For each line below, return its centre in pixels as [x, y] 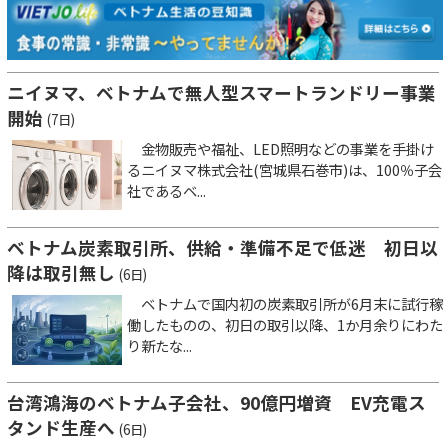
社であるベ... [166, 190]
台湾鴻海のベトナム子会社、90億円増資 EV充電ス [216, 402]
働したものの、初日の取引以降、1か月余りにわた [285, 324]
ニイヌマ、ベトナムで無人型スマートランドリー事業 [221, 92]
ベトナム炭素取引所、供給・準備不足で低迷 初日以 [222, 247]
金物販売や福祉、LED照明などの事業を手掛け [280, 148]
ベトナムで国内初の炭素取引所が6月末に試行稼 [285, 303]
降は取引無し [61, 272]
